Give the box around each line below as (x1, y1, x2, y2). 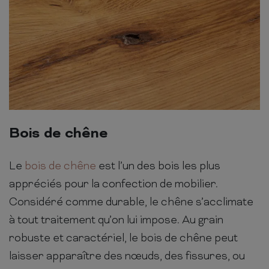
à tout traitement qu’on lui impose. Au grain (9, 214, 223, 228)
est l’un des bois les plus (96, 160, 220, 174)
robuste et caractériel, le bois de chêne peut (9, 232, 238, 246)
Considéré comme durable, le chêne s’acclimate (9, 196, 253, 210)
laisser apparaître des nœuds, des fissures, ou (9, 250, 245, 264)
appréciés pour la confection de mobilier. (9, 178, 218, 192)
